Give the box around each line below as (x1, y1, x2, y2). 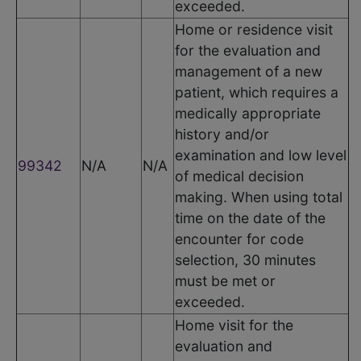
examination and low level (175, 146, 346, 164)
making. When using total (175, 188, 342, 205)
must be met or (175, 272, 276, 289)
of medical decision (175, 167, 304, 185)
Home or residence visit (175, 20, 333, 38)
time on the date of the (175, 209, 326, 226)
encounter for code (175, 230, 304, 247)
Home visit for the (175, 316, 293, 334)
